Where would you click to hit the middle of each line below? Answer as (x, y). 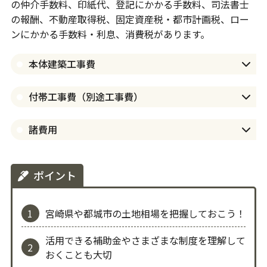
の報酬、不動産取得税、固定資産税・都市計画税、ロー (130, 19)
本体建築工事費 (62, 64)
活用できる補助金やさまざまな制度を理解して (145, 240)
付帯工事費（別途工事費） (86, 97)
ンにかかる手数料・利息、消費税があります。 (110, 34)
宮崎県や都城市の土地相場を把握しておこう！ (145, 214)
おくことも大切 (78, 255)
